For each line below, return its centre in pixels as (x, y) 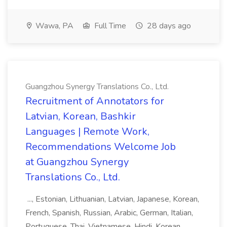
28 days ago (168, 26)
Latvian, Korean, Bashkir (81, 116)
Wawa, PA (53, 26)
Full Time (109, 26)
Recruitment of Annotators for (95, 101)
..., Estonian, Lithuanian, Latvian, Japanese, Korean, (112, 199)
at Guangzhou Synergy (77, 162)
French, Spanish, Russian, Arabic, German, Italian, (109, 213)
